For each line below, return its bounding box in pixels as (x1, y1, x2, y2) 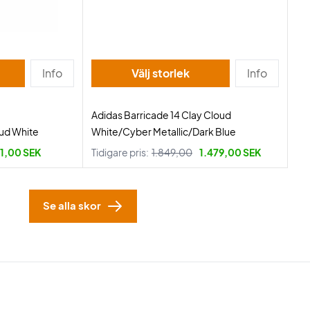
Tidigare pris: (91, 146, 149, 158)
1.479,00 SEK (199, 146, 262, 158)
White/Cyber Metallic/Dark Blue (91, 125, 236, 138)
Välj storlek (152, 66, 190, 80)
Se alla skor (43, 199, 101, 212)
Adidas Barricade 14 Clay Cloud (91, 109, 231, 121)
